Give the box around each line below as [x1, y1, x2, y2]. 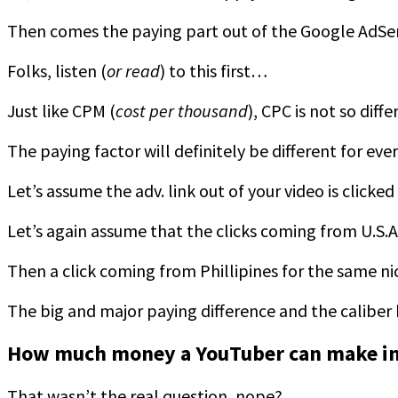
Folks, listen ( [7, 60, 107, 83]
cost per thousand [115, 99, 248, 123]
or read [107, 60, 160, 83]
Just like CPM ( [7, 99, 115, 123]
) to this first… [160, 60, 267, 83]
